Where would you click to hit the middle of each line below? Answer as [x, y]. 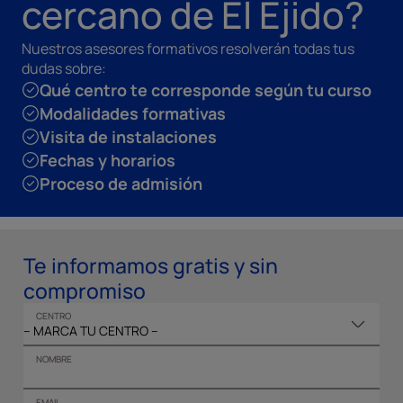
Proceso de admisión [121, 184]
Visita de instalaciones [128, 137]
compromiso [85, 291]
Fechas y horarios [107, 161]
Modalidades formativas [133, 114]
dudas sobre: [64, 69]
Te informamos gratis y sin [151, 266]
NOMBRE [54, 359]
